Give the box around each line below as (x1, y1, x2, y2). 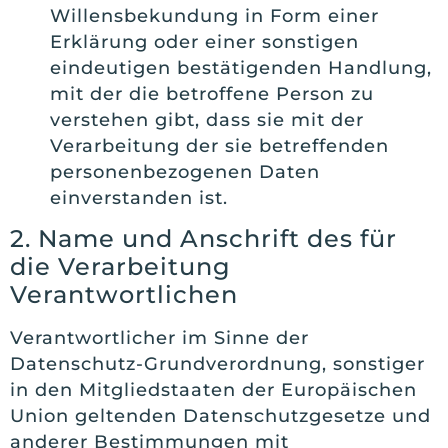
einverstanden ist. (50, 187, 228, 209)
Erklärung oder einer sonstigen (50, 31, 359, 53)
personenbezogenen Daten (50, 161, 320, 183)
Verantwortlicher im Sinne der (10, 327, 309, 350)
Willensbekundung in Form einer (50, 5, 379, 27)
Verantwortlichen (10, 280, 238, 310)
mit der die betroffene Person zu (50, 83, 374, 105)
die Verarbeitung (10, 252, 231, 282)
